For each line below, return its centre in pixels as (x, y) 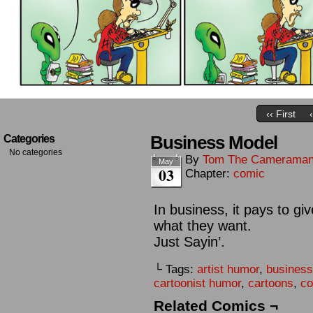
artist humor (228, 269)
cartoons (271, 283)
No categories (36, 152)
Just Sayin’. (189, 242)
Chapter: (209, 174)
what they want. (203, 226)
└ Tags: (175, 269)
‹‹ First (281, 114)
